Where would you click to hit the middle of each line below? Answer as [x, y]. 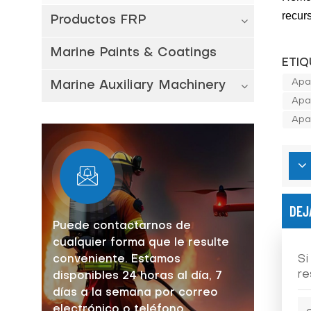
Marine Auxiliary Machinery [138, 86]
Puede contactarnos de [121, 226]
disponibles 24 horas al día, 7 [137, 276]
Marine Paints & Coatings [133, 53]
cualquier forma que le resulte [141, 243]
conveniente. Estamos [116, 259]
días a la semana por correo [135, 293]
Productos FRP [98, 21]
